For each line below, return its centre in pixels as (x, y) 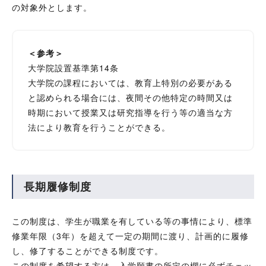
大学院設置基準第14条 (74, 68)
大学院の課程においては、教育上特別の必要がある (131, 83)
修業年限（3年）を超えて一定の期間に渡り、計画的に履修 (131, 236)
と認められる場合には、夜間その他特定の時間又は (131, 97)
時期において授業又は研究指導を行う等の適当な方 (131, 112)
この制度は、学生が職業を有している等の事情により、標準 (132, 221)
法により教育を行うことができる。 (99, 127)
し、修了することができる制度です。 (88, 251)
